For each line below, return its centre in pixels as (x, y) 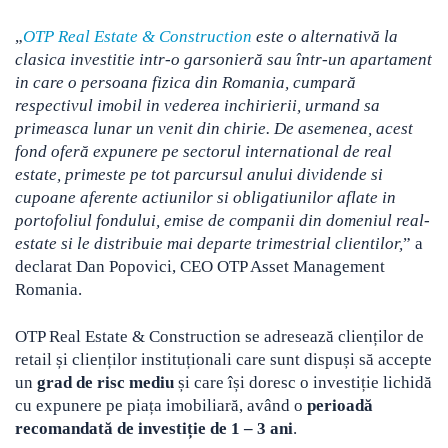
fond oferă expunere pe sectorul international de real (203, 151)
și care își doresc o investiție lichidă (303, 382)
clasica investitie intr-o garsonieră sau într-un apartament (223, 59)
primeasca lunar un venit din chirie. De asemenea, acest (214, 128)
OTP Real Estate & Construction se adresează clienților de (219, 336)
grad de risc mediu (105, 382)
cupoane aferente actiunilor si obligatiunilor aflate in (205, 197)
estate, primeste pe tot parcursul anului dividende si (199, 174)
